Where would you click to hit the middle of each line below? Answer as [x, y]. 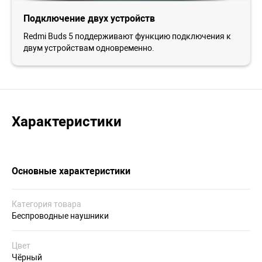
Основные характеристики [71, 171]
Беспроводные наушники [60, 216]
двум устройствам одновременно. [89, 48]
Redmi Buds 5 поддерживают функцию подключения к [127, 37]
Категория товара [46, 204]
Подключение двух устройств [89, 19]
